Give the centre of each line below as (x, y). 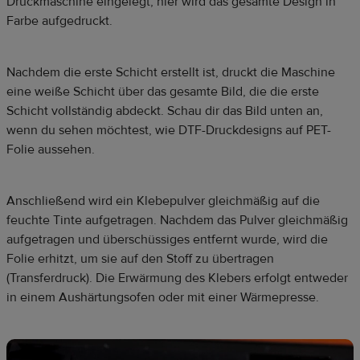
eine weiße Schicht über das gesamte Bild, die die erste (163, 91)
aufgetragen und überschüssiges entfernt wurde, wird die (167, 239)
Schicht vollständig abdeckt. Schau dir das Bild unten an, (165, 110)
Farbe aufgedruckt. (59, 20)
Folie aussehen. (51, 149)
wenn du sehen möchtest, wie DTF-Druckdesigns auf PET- (169, 130)
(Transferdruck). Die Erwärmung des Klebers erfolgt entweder (177, 278)
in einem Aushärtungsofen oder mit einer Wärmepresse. (163, 297)
